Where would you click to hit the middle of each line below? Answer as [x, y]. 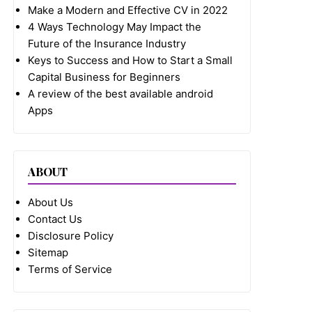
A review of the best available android [121, 94]
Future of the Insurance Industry [107, 44]
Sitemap [48, 252]
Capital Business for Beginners [104, 77]
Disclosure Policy [71, 236]
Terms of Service [70, 269]
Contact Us [55, 219]
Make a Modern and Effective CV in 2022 [128, 10]
